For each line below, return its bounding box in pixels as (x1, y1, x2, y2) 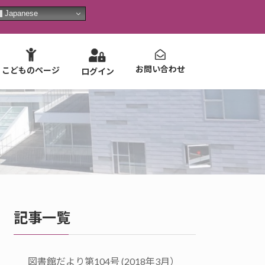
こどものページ (2, 64, 60, 75)
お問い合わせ (135, 64, 185, 75)
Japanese (2, 8, 38, 18)
